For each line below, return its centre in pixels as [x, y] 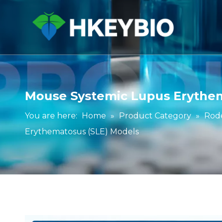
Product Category [155, 116]
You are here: [51, 116]
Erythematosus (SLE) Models [82, 132]
